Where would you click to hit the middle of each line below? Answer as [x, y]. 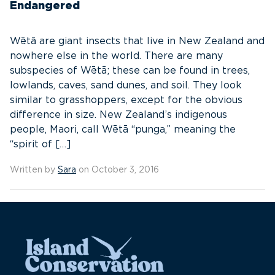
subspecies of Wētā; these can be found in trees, [130, 71]
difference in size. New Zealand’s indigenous [118, 115]
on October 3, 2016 [118, 170]
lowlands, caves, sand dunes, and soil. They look [126, 85]
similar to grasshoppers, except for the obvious [126, 100]
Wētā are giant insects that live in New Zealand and [137, 41]
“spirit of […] [41, 144]
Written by [34, 170]
